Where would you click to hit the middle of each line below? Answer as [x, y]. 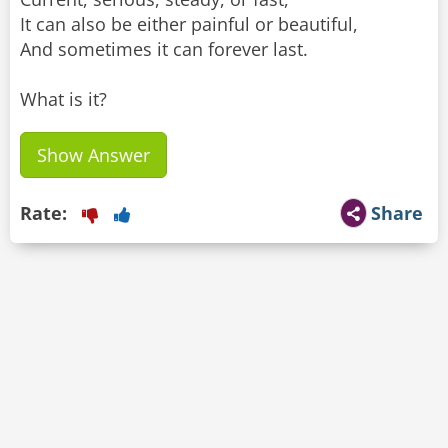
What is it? [63, 99]
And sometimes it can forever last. [164, 49]
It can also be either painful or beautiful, [189, 24]
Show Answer [93, 155]
